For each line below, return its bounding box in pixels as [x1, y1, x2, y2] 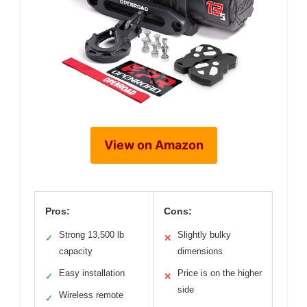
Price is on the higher [177, 268, 262, 278]
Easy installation [59, 268, 125, 278]
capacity [59, 246, 93, 256]
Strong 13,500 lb [59, 230, 124, 240]
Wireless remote [59, 290, 123, 300]
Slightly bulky [177, 230, 231, 240]
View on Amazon [103, 138, 204, 152]
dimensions [177, 246, 223, 256]
